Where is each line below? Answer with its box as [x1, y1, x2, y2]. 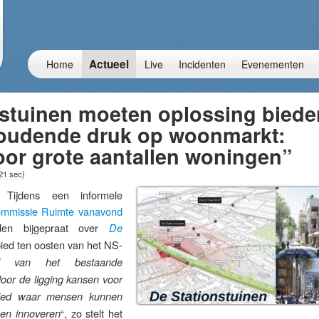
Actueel [89, 56, 129, 72]
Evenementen [241, 57, 304, 71]
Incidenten [179, 57, 226, 71]
